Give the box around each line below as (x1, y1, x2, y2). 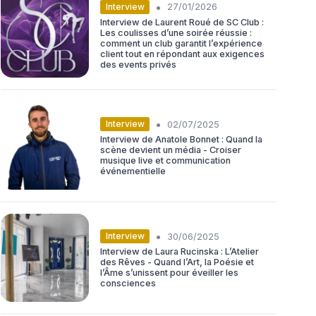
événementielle (100, 166, 166, 177)
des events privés (100, 59, 176, 70)
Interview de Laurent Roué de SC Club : (100, 16, 264, 28)
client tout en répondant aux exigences (100, 48, 265, 59)
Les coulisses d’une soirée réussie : (100, 27, 252, 38)
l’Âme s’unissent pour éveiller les (100, 267, 238, 279)
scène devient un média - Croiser (100, 145, 241, 156)
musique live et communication (100, 155, 231, 166)
